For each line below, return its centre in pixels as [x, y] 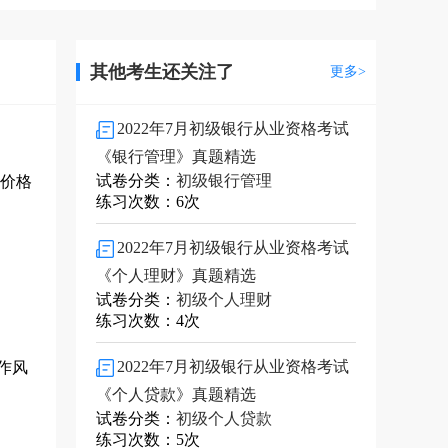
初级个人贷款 [224, 418]
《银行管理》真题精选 [176, 156]
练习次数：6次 [148, 201]
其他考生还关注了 [162, 72]
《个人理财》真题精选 [176, 275]
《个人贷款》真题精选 [176, 394]
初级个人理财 [224, 299]
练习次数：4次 [148, 320]
